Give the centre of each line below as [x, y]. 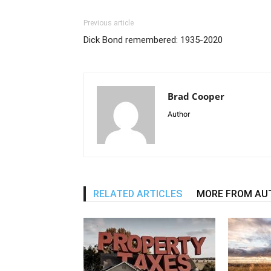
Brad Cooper [196, 96]
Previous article [109, 23]
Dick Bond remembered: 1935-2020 [153, 40]
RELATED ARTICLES [138, 194]
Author [179, 114]
